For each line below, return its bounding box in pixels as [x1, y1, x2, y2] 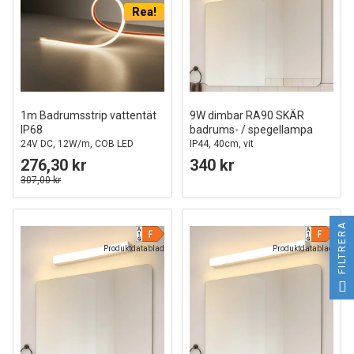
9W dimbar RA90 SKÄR [190, 109, 304, 122]
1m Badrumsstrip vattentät [21, 109, 156, 122]
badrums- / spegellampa [190, 123, 313, 136]
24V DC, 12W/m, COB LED [21, 138, 134, 149]
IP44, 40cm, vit [190, 138, 254, 149]
